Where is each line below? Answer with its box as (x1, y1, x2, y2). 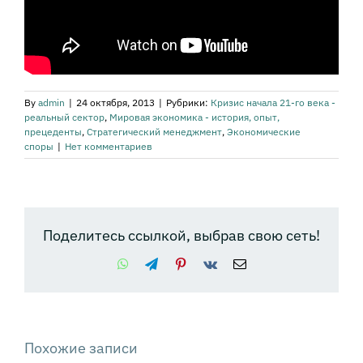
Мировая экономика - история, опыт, (109, 111, 280, 124)
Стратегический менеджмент (87, 126, 222, 139)
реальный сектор (24, 111, 105, 124)
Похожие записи (24, 338, 138, 357)
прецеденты (24, 126, 82, 139)
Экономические (227, 126, 301, 139)
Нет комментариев (65, 140, 152, 153)
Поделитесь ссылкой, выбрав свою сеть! (43, 226, 320, 246)
